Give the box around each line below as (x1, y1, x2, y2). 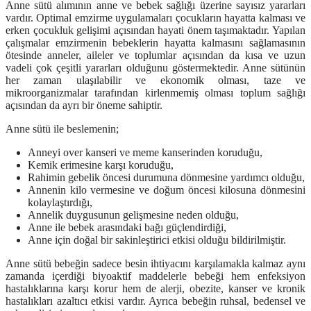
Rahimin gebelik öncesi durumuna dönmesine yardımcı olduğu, (28, 171, 305, 184)
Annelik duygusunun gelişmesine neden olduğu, (28, 209, 239, 221)
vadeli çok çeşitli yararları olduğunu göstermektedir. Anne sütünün (6, 62, 305, 74)
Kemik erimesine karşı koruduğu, (28, 159, 174, 171)
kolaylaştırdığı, (28, 196, 92, 209)
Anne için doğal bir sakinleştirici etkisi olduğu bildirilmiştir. (28, 234, 286, 246)
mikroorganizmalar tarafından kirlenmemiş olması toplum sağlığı (6, 87, 305, 99)
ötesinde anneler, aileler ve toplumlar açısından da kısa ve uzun (6, 49, 305, 62)
